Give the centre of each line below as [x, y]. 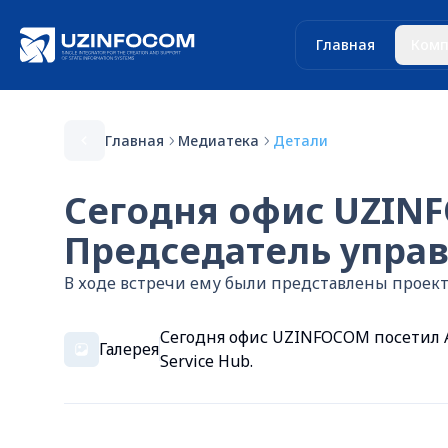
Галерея [129, 349]
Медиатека [218, 140]
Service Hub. [206, 361]
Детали [300, 140]
